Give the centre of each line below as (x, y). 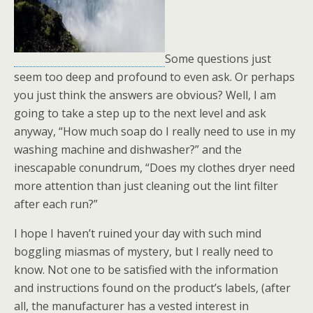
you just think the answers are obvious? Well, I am (145, 95)
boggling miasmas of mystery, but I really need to (144, 252)
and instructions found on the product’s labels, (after (152, 288)
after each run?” (56, 204)
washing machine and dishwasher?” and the (128, 150)
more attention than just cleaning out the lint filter (146, 186)
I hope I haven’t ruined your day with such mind (138, 233)
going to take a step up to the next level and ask (140, 113)
